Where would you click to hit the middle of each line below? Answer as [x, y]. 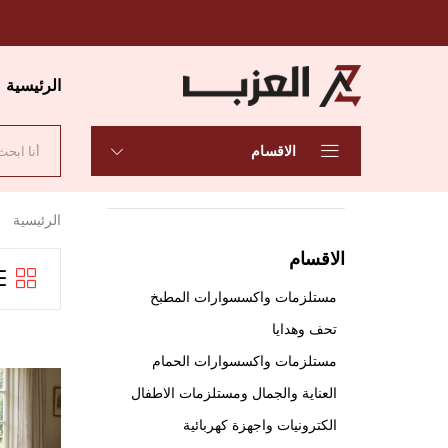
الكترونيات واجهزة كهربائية [260, 424]
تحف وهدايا [304, 328]
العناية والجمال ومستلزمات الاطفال [234, 392]
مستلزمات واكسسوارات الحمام [244, 360]
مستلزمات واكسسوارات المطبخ [243, 296]
